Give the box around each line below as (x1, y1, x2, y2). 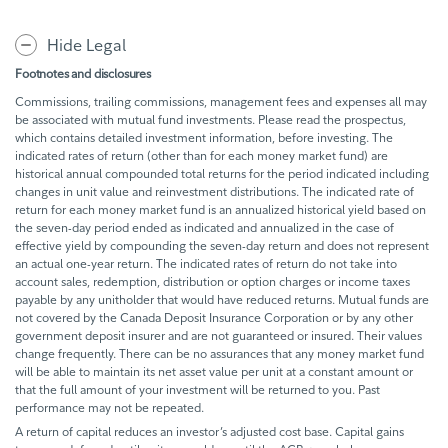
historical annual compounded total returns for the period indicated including (15, 165, 429, 181)
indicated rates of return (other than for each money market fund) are (15, 147, 388, 163)
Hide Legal (47, 35, 126, 56)
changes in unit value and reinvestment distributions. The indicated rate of (15, 183, 414, 199)
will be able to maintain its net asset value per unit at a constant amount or (15, 363, 413, 379)
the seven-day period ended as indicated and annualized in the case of (15, 219, 394, 235)
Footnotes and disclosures (15, 66, 151, 82)
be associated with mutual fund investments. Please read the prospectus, (15, 111, 406, 127)
